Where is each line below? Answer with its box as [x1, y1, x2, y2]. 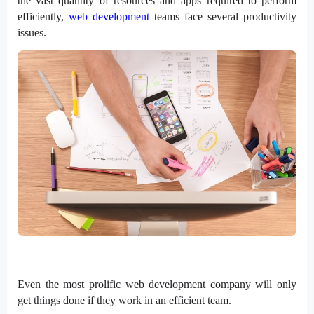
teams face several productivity [149, 10, 296, 22]
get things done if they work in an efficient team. [18, 294, 231, 306]
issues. [18, 26, 46, 39]
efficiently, [18, 10, 69, 22]
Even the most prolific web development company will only [18, 278, 296, 290]
